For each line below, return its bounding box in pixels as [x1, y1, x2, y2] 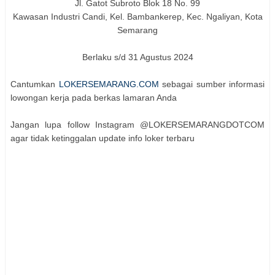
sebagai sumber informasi [158, 79, 265, 90]
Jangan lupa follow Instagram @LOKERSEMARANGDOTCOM [10, 120, 265, 130]
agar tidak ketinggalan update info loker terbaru [10, 133, 195, 144]
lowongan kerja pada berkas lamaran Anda [10, 93, 177, 103]
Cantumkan [10, 79, 59, 90]
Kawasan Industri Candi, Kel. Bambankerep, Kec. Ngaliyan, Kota [12, 12, 263, 22]
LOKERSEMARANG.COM [58, 79, 159, 90]
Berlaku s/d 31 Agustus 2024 [82, 52, 193, 63]
